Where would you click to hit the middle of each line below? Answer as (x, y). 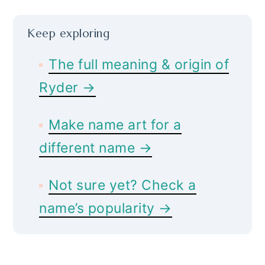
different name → (96, 148)
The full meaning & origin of (139, 64)
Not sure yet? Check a (122, 185)
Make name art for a (115, 125)
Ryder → (67, 87)
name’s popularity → (106, 208)
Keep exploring (69, 33)
